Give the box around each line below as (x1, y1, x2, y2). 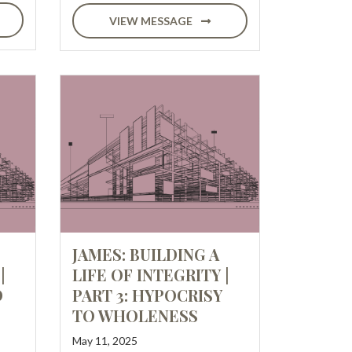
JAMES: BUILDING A (72, 244, 219, 265)
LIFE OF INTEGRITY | (72, 264, 229, 285)
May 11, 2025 (72, 334, 137, 347)
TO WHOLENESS (72, 305, 198, 326)
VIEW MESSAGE (109, 14, 195, 27)
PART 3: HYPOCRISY (72, 284, 222, 306)
